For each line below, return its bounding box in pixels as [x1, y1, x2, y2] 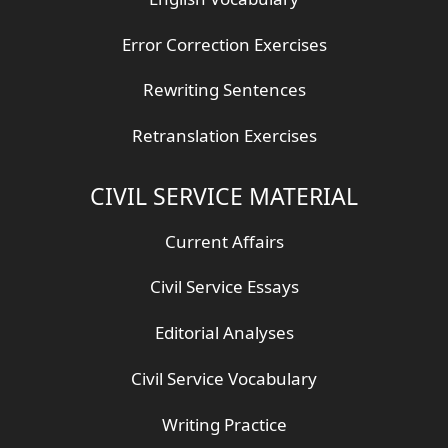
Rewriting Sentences [142, 78, 306, 102]
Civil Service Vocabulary [131, 366, 317, 390]
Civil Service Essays [149, 275, 299, 299]
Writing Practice [161, 412, 287, 436]
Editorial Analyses [154, 321, 294, 345]
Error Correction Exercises [121, 32, 327, 56]
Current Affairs [164, 229, 284, 253]
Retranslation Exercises [131, 124, 317, 148]
